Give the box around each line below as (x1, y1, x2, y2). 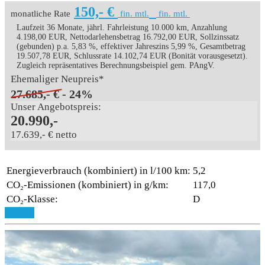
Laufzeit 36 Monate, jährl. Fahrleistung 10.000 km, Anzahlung (17, 22, 227, 32)
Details (5, 206, 34, 218)
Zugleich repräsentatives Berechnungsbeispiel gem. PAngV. (17, 60, 215, 70)
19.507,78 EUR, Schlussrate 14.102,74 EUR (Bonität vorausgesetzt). (17, 51, 248, 60)
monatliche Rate (11, 8, 70, 18)
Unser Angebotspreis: (11, 101, 101, 112)
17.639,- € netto (11, 128, 77, 140)
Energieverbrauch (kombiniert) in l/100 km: (7, 164, 190, 176)
